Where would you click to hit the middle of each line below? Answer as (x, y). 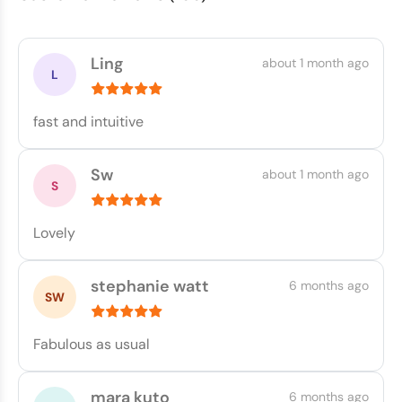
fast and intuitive (88, 122)
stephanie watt (150, 286)
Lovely (54, 233)
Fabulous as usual (92, 344)
